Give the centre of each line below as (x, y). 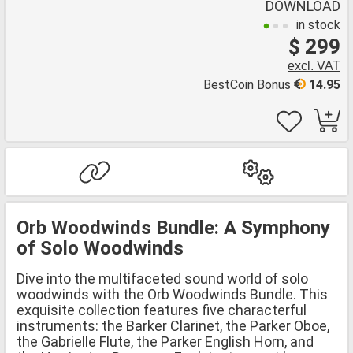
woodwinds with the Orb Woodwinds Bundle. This (172, 294)
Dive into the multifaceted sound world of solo (162, 278)
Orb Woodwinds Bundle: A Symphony (173, 227)
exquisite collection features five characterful (162, 310)
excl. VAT (314, 66)
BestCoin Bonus (249, 85)
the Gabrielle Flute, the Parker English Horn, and (165, 341)
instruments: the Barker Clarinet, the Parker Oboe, (173, 325)
